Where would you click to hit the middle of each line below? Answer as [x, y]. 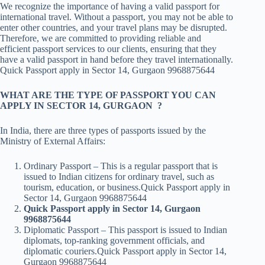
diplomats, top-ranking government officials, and [114, 241]
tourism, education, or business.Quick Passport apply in [127, 188]
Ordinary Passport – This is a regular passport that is [121, 166]
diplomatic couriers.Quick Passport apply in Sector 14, [125, 251]
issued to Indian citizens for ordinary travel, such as [119, 177]
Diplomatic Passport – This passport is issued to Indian [125, 230]
